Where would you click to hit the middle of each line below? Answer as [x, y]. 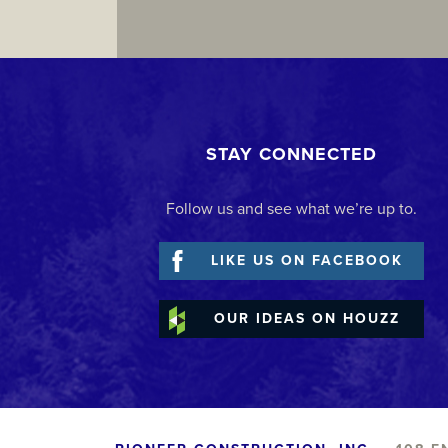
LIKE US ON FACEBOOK [306, 261]
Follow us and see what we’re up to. [292, 209]
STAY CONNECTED [292, 154]
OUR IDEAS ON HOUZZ [306, 319]
